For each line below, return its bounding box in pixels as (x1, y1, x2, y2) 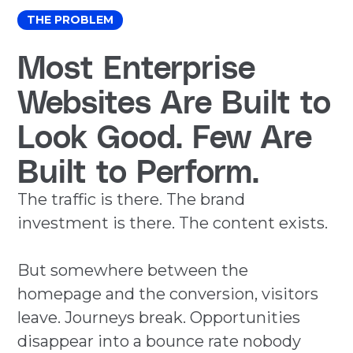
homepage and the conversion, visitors (17, 284, 319, 304)
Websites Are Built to (17, 82, 332, 121)
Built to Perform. (17, 151, 260, 190)
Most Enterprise (17, 47, 256, 86)
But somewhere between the (17, 261, 249, 281)
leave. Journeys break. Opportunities (17, 308, 301, 328)
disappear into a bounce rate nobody (17, 332, 302, 351)
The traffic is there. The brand (17, 190, 246, 210)
